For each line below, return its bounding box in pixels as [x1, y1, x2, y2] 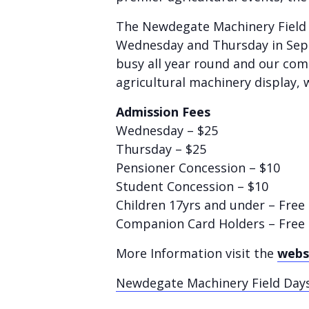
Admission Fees [116, 103, 210, 120]
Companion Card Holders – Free [116, 215, 305, 232]
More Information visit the [116, 245, 277, 261]
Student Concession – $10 [116, 178, 268, 195]
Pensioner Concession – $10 [116, 159, 280, 176]
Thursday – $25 [116, 141, 206, 157]
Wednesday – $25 [116, 122, 218, 139]
